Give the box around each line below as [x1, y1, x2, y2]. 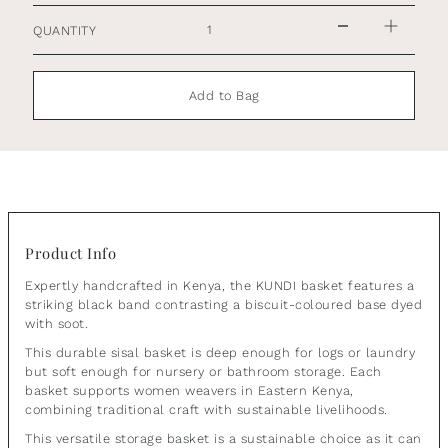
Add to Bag [188, 88, 260, 104]
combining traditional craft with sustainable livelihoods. [25, 402, 388, 418]
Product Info [25, 243, 117, 264]
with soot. [25, 316, 89, 332]
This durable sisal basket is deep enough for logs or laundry [25, 345, 416, 361]
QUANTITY [33, 22, 97, 38]
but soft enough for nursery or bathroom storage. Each [25, 364, 382, 380]
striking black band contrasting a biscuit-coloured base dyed [25, 297, 423, 313]
